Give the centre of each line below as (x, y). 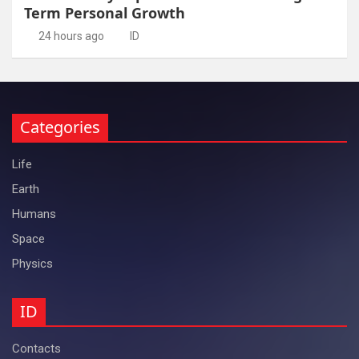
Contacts (36, 348)
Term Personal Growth (105, 12)
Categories (60, 127)
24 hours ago (71, 36)
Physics (32, 263)
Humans (34, 214)
